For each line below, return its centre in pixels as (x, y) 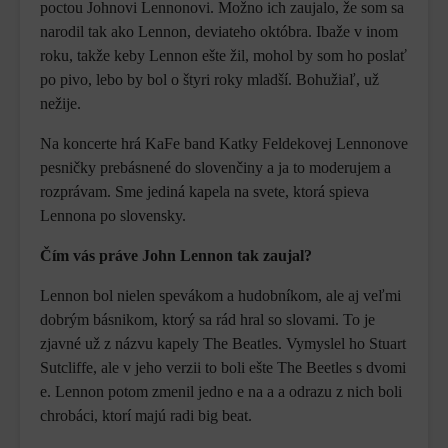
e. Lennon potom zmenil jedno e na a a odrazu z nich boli (221, 392)
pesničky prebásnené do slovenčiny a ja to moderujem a (215, 168)
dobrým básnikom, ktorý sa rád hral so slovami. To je (207, 320)
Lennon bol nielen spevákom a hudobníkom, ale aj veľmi (220, 296)
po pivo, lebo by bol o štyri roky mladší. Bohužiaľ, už (209, 80)
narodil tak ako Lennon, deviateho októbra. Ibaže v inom (219, 32)
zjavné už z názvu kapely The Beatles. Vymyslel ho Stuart (223, 344)
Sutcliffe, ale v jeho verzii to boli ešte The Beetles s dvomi (223, 368)
